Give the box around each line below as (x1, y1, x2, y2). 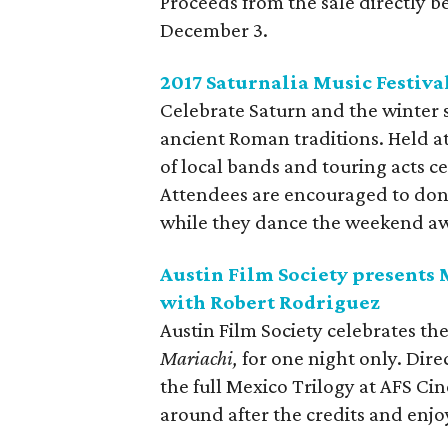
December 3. (160, 18, 268, 42)
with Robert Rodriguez (160, 290, 380, 314)
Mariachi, (160, 346, 242, 370)
